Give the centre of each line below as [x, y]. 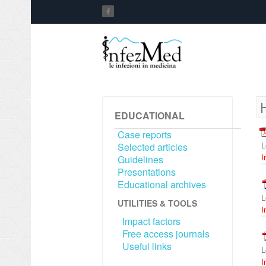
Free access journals [166, 234]
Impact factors [151, 221]
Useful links [147, 246]
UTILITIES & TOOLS [157, 203]
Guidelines [140, 159]
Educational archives [162, 184]
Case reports [145, 134]
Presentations [147, 172]
